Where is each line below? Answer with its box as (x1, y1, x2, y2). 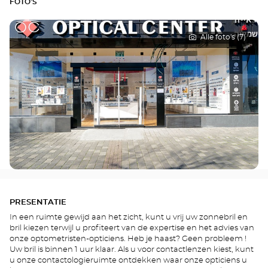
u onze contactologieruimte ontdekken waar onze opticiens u (10, 256, 247, 264)
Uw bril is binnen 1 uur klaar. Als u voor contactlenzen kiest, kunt (10, 245, 254, 254)
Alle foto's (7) (200, 33, 246, 41)
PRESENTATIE (10, 199, 66, 207)
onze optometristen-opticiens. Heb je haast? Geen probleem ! (10, 234, 246, 243)
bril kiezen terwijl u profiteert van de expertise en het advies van (10, 224, 254, 232)
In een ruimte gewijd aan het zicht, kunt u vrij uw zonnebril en (10, 213, 248, 221)
